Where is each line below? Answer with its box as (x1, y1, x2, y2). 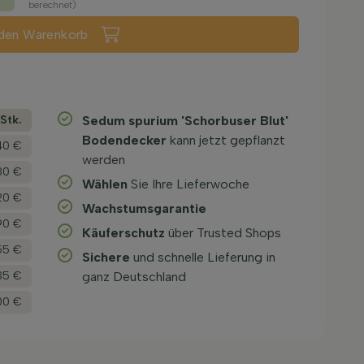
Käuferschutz (82, 225, 166, 240)
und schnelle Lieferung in (130, 249, 276, 265)
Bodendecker (82, 132, 167, 148)
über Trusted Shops (165, 225, 282, 240)
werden (82, 152, 126, 167)
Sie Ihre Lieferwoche (128, 176, 250, 192)
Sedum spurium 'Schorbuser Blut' (82, 113, 289, 128)
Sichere (82, 249, 131, 265)
